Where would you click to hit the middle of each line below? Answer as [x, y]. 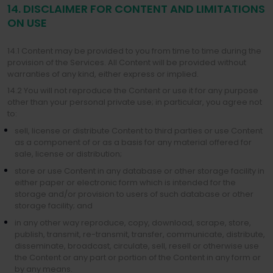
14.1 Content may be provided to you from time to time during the [134, 51]
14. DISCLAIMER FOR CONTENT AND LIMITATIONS [136, 9]
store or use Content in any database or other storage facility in [140, 171]
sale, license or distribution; [68, 154]
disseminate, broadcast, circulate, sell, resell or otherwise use [137, 246]
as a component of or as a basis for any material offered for [133, 142]
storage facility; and [54, 206]
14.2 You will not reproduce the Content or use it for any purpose [133, 90]
